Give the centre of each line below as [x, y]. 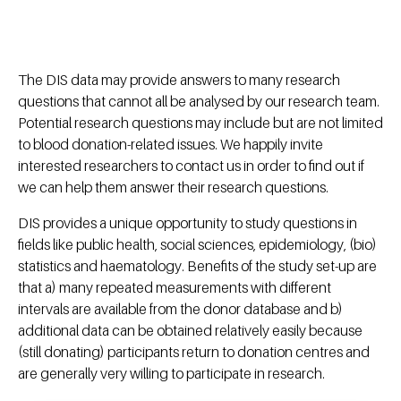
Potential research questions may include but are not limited [200, 122]
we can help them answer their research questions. [173, 187]
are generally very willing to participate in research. [171, 373]
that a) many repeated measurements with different [175, 287]
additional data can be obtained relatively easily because [190, 330]
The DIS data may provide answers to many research [179, 79]
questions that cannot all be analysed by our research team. [199, 101]
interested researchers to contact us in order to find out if [191, 165]
